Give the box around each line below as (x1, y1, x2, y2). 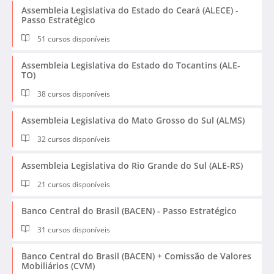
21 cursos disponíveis (35, 179, 111, 190)
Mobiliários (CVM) (21, 259, 95, 272)
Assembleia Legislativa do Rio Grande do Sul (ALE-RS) (21, 159, 243, 171)
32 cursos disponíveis (35, 133, 111, 144)
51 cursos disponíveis (35, 33, 111, 44)
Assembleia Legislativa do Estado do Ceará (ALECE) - (21, 4, 239, 16)
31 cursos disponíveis (35, 224, 111, 235)
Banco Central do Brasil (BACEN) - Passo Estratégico (21, 204, 237, 217)
